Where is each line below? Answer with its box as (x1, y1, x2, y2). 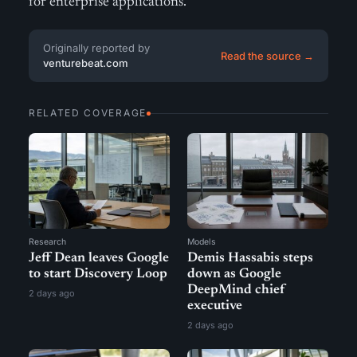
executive (187, 300, 242, 313)
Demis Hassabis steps (187, 252, 313, 265)
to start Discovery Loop (29, 268, 167, 281)
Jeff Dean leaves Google (29, 252, 169, 265)
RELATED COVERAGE (29, 107, 147, 119)
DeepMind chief (187, 284, 285, 297)
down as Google (187, 268, 281, 281)
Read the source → (221, 49, 314, 62)
